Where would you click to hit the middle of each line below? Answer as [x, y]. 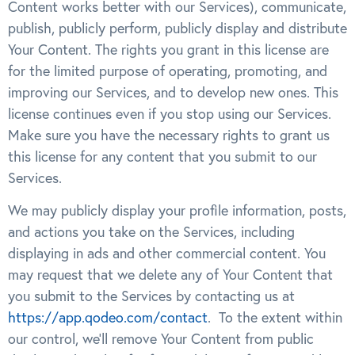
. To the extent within [275, 318]
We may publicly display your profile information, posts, [177, 211]
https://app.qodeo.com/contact [108, 318]
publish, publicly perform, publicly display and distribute [177, 29]
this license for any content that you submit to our [162, 157]
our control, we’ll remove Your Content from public [161, 339]
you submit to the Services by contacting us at [151, 296]
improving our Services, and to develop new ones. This [173, 93]
